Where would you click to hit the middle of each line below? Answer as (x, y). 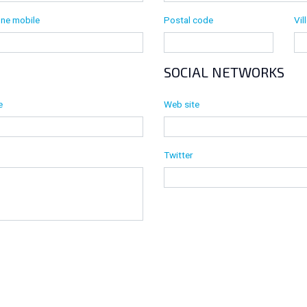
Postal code (188, 20)
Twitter (179, 155)
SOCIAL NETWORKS (224, 72)
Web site (182, 105)
